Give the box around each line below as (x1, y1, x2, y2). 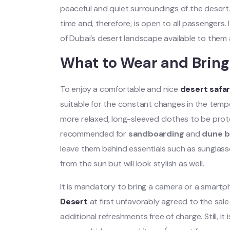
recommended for (60, 128, 128, 139)
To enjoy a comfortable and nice (60, 83, 178, 94)
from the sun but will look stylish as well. (60, 158, 204, 169)
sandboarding (128, 128, 184, 139)
